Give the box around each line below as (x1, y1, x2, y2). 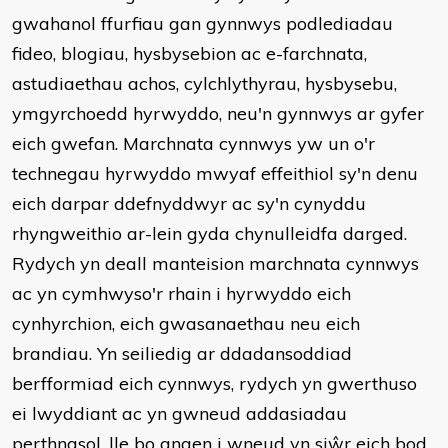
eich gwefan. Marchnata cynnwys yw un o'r (12, 132, 375, 155)
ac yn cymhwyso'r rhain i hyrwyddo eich (12, 282, 351, 305)
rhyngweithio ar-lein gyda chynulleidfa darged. (12, 222, 407, 245)
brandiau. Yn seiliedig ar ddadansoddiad (12, 342, 352, 365)
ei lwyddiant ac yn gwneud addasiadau (12, 402, 347, 425)
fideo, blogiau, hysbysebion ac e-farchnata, (12, 42, 367, 65)
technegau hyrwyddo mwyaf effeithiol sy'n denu (12, 162, 418, 185)
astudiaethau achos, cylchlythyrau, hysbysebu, (12, 72, 397, 95)
